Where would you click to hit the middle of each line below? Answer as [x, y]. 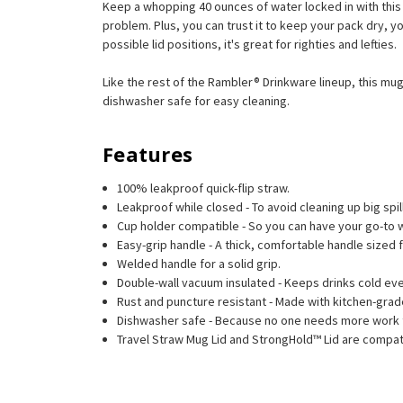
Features [148, 153]
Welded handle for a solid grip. [199, 263]
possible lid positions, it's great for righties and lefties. [250, 44]
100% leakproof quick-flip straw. [204, 188]
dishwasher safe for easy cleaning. [196, 100]
